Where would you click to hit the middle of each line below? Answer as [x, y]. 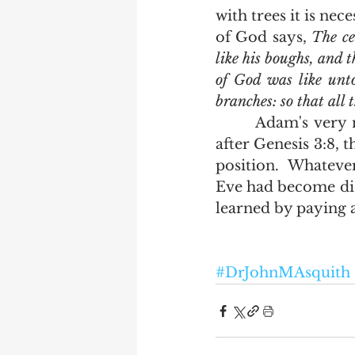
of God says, [264, 37]
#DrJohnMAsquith [283, 273]
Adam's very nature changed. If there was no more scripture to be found [236, 123]
